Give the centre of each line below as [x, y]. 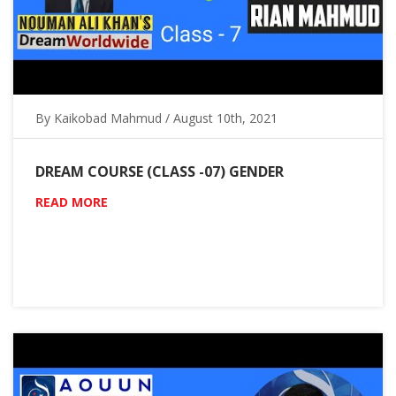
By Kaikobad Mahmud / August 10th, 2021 [156, 118]
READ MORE [72, 202]
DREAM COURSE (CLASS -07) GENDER [160, 171]
